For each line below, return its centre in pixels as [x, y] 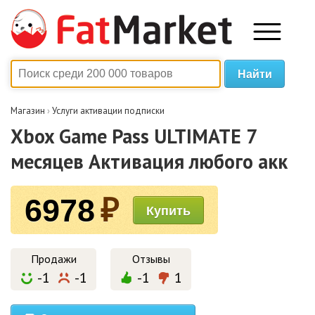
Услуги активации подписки [108, 111]
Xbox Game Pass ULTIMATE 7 [133, 136]
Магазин [28, 111]
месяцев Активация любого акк [149, 161]
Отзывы [151, 259]
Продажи [53, 259]
